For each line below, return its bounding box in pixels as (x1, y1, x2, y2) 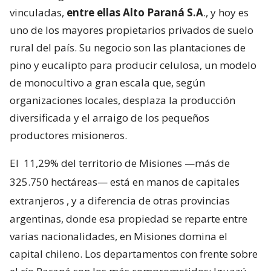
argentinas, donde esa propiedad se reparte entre (10, 211, 247, 226)
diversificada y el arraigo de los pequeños (10, 110, 209, 125)
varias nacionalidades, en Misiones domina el (10, 229, 227, 243)
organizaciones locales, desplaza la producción (10, 93, 235, 107)
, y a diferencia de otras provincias (67, 193, 230, 207)
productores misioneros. (10, 128, 127, 142)
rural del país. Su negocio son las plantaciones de (10, 40, 246, 54)
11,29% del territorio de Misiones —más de (24, 155, 230, 170)
